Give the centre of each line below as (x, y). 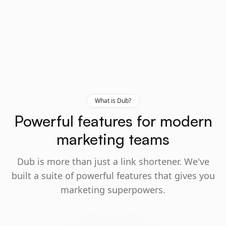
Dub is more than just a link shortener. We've (113, 161)
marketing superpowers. (113, 190)
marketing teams (113, 139)
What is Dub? (113, 101)
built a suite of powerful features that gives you (113, 176)
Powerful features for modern (113, 121)
